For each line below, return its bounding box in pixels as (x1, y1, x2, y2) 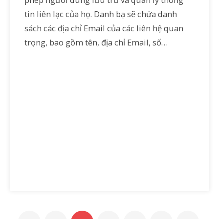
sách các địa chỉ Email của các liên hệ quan (24, 22, 183, 34)
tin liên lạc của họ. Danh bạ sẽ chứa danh (24, 8, 177, 20)
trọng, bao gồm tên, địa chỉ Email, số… (24, 37, 168, 48)
